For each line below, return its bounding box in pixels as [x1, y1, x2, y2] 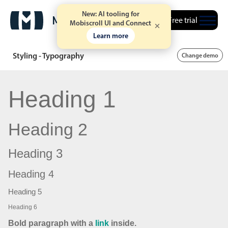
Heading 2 [8, 119, 88, 139]
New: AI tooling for [81, 9, 139, 18]
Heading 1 [8, 85, 116, 112]
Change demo [182, 51, 218, 59]
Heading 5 [8, 187, 42, 196]
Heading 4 [8, 168, 54, 180]
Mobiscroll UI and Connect [70, 18, 151, 27]
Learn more [93, 31, 128, 40]
